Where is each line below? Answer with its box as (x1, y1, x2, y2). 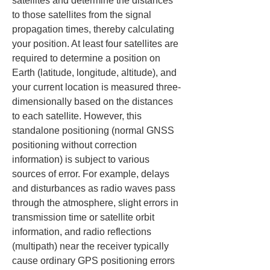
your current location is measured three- (12, 82, 181, 92)
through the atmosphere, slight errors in (12, 198, 181, 208)
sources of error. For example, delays (12, 169, 172, 179)
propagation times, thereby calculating (12, 24, 177, 34)
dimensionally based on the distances (12, 96, 175, 107)
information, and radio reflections (12, 227, 154, 237)
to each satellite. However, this (12, 111, 144, 121)
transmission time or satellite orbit (12, 212, 157, 222)
